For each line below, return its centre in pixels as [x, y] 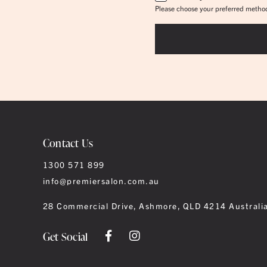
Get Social [66, 236]
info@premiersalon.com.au [101, 181]
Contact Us [68, 143]
